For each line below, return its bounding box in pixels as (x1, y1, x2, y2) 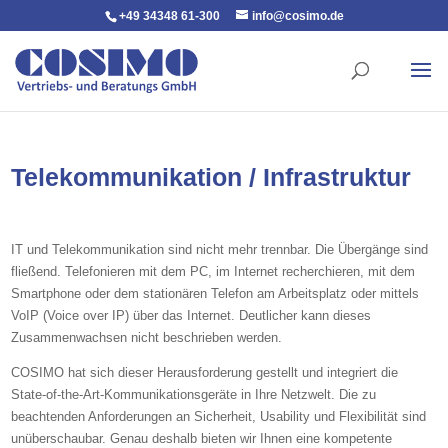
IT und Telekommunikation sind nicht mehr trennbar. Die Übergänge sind (11, 242, 429, 257)
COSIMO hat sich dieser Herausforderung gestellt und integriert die (11, 365, 399, 380)
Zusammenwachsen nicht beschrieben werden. (11, 330, 283, 345)
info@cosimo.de (251, 9, 344, 23)
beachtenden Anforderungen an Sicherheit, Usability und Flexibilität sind (11, 409, 427, 424)
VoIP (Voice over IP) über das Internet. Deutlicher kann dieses (11, 308, 372, 323)
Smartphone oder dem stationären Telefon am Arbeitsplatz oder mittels (11, 286, 420, 301)
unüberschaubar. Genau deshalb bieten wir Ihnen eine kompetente (11, 431, 393, 446)
